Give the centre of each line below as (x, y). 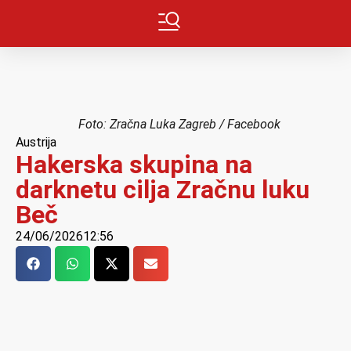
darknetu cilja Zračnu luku (163, 190)
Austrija (36, 142)
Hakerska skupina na (134, 165)
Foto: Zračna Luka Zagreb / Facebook (179, 124)
